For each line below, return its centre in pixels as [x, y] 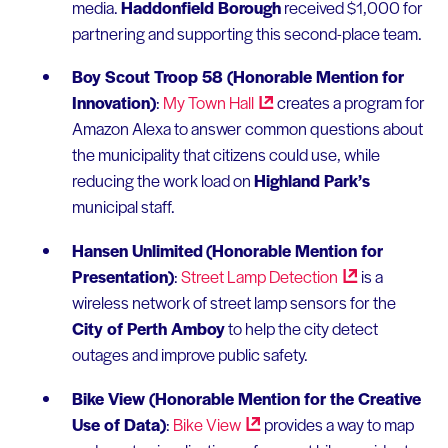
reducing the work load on [162, 180]
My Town [195, 102]
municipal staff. [123, 206]
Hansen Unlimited [137, 250]
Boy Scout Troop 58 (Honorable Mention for [237, 76]
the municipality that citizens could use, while [225, 154]
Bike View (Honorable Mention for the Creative [246, 397]
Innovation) [113, 102]
